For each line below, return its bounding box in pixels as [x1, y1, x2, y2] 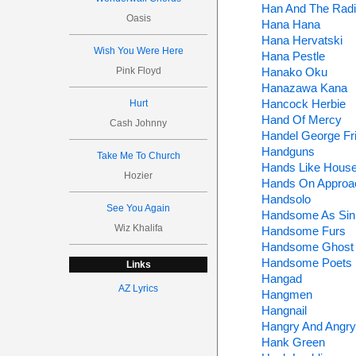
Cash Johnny [110, 118, 168, 129]
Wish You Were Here [93, 45, 184, 56]
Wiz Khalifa [114, 222, 163, 234]
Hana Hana [261, 17, 320, 31]
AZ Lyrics [118, 283, 159, 294]
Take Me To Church [96, 150, 180, 161]
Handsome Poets [261, 256, 352, 269]
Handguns [261, 145, 315, 158]
